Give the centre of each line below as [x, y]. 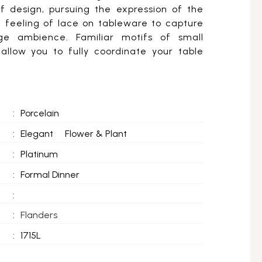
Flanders [39, 215]
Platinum [39, 154]
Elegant [37, 134]
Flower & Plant [96, 134]
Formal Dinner [50, 175]
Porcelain [40, 113]
